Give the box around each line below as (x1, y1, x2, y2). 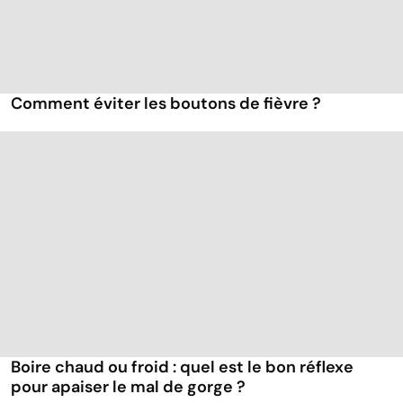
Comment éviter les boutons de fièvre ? (11, 93, 321, 115)
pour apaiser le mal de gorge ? (11, 376, 246, 399)
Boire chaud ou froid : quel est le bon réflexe (11, 356, 354, 379)
